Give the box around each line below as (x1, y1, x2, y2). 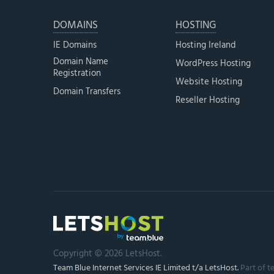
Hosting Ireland (176, 37, 236, 53)
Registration (53, 65, 101, 81)
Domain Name (53, 54, 108, 69)
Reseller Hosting (176, 92, 240, 108)
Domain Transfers (53, 84, 120, 99)
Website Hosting (176, 74, 242, 89)
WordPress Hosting (176, 56, 251, 71)
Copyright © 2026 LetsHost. (53, 246, 161, 262)
